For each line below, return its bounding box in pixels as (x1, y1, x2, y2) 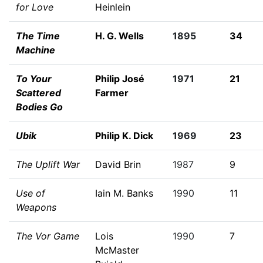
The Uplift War (16, 159, 80, 170)
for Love (16, 1, 53, 13)
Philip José (95, 73, 144, 85)
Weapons (16, 201, 56, 213)
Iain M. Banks (95, 187, 153, 199)
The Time (16, 30, 60, 42)
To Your (16, 73, 52, 85)
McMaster (95, 244, 139, 256)
